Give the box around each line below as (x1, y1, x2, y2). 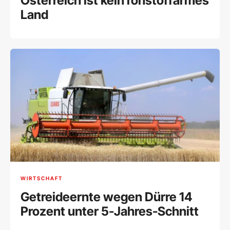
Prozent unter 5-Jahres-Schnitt (21, 203, 199, 219)
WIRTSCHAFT (21, 175, 63, 182)
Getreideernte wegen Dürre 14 (21, 189, 192, 204)
